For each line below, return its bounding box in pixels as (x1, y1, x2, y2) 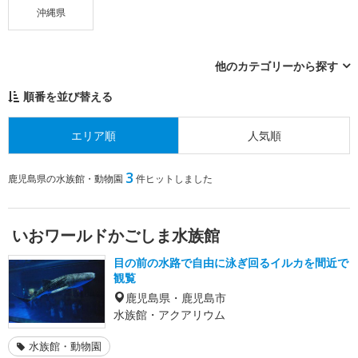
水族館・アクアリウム (113, 306, 225, 322)
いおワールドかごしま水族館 (12, 224, 220, 246)
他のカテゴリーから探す (215, 58, 338, 74)
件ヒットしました (136, 171, 213, 185)
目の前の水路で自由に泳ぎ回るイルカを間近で (113, 254, 348, 270)
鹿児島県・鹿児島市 (125, 291, 226, 303)
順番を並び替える (23, 88, 113, 104)
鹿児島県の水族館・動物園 (8, 171, 123, 185)
